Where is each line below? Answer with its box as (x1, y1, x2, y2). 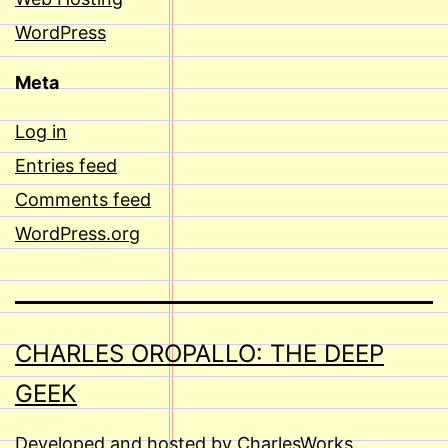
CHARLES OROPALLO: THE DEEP (15, 339, 384, 369)
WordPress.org (15, 223, 140, 245)
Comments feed (15, 189, 151, 211)
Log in (15, 121, 67, 143)
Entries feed (15, 155, 117, 177)
